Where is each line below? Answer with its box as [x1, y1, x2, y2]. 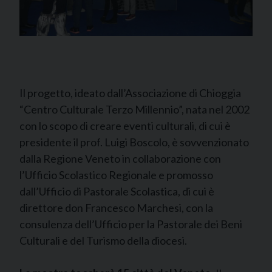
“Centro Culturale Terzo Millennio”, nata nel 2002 [19, 102, 250, 116]
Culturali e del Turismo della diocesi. [19, 233, 187, 247]
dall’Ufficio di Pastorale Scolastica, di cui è [19, 184, 214, 198]
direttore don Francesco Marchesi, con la [19, 200, 213, 214]
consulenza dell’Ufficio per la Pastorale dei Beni [19, 217, 242, 231]
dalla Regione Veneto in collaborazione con [19, 151, 221, 165]
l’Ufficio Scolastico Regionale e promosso [19, 168, 213, 182]
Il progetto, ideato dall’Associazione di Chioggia [19, 86, 241, 100]
